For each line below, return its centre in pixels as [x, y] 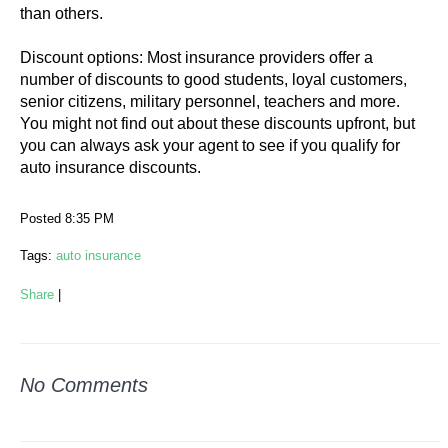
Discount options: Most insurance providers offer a [196, 57]
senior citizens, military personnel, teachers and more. [210, 101]
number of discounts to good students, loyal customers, [213, 79]
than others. [63, 13]
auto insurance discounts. [112, 167]
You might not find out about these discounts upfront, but [217, 123]
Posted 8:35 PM [67, 218]
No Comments [84, 385]
